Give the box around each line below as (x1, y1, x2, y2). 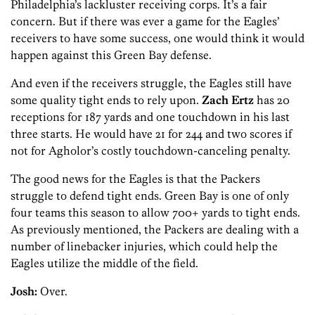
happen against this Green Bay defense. (11, 48, 212, 63)
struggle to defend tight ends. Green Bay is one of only (11, 188, 289, 203)
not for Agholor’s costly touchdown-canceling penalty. (11, 143, 290, 158)
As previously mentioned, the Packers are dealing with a (11, 222, 299, 237)
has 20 (254, 93, 290, 108)
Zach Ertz (202, 93, 254, 108)
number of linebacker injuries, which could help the (11, 239, 278, 254)
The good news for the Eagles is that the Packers (11, 172, 260, 186)
